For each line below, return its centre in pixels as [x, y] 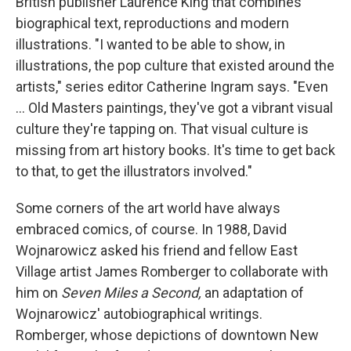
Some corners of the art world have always [148, 208]
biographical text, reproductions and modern [152, 23]
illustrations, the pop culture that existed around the [175, 65]
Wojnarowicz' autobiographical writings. [139, 314]
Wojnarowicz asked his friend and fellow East [157, 250]
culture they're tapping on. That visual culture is [162, 129]
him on [38, 293]
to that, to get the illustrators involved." [134, 171]
